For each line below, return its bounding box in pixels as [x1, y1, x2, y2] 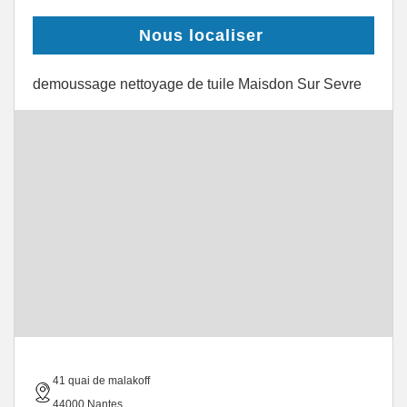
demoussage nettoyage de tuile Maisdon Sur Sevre [33, 76, 362, 92]
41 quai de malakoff [53, 374, 150, 387]
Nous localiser [139, 26, 263, 45]
